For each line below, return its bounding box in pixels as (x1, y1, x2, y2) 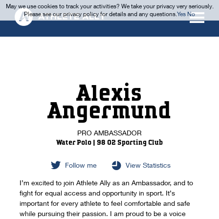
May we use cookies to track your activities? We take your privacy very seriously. (5, 2, 214, 10)
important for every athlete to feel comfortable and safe (20, 198, 191, 207)
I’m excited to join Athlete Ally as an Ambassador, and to (20, 178, 194, 187)
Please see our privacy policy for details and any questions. (24, 10, 177, 18)
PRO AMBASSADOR (77, 129, 142, 137)
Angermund (47, 100, 172, 123)
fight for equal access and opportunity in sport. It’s (20, 188, 175, 197)
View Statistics (126, 160, 171, 169)
